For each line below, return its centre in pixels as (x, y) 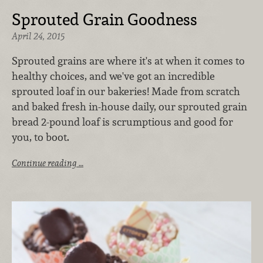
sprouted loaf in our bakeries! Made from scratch (126, 91)
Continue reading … (48, 163)
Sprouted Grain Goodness (104, 19)
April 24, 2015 (38, 36)
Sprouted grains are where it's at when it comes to (128, 60)
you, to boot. (41, 137)
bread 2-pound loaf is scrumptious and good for (122, 122)
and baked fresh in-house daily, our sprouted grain (129, 106)
